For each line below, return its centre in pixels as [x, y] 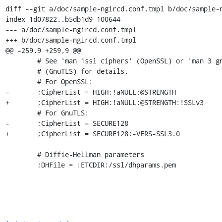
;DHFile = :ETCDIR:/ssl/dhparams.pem [106, 165]
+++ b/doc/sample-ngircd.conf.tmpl [71, 40]
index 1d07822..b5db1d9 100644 [63, 19]
